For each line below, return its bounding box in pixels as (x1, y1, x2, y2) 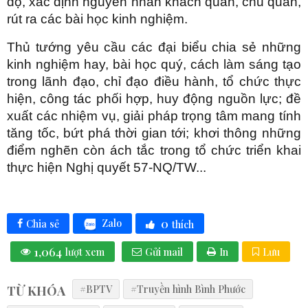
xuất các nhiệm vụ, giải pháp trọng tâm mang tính (7, 109, 301, 124)
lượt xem (65, 244, 104, 258)
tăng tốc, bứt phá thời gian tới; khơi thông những (7, 126, 301, 141)
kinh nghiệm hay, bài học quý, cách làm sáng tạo (7, 57, 301, 72)
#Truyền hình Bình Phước (131, 281, 245, 296)
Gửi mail (145, 244, 183, 258)
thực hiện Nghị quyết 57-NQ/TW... (7, 160, 206, 175)
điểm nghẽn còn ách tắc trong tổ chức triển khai (7, 143, 301, 158)
